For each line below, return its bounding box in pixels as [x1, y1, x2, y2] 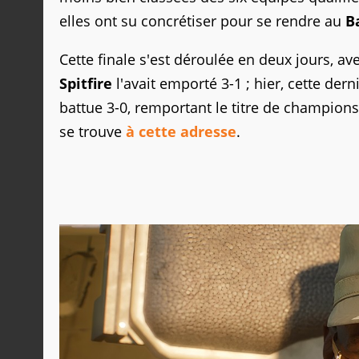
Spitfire [59, 73, 112, 93]
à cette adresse [126, 121, 236, 141]
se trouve [59, 121, 126, 141]
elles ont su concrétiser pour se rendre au [59, 10, 345, 30]
